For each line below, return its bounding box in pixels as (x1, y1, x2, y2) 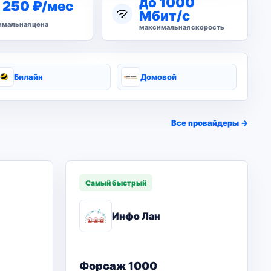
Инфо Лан (112, 210, 160, 222)
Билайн (14, 72, 44, 82)
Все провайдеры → (171, 118, 248, 128)
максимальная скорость (139, 23, 224, 31)
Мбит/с (139, 8, 190, 24)
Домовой (140, 72, 177, 82)
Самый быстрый (85, 178, 146, 188)
